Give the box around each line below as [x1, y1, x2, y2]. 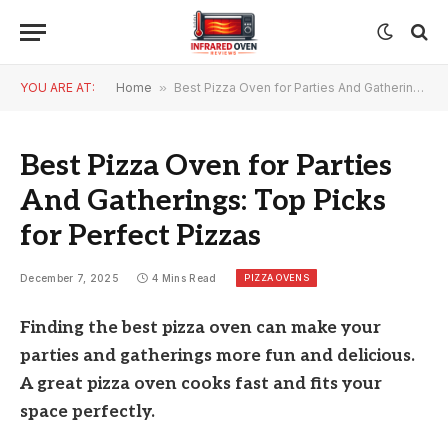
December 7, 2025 [20, 272, 119, 285]
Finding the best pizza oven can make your [20, 318, 381, 338]
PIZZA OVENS [244, 272, 310, 283]
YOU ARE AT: [20, 80, 95, 95]
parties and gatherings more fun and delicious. [20, 346, 415, 366]
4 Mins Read [152, 272, 217, 285]
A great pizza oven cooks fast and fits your [20, 374, 382, 394]
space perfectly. [20, 402, 155, 422]
